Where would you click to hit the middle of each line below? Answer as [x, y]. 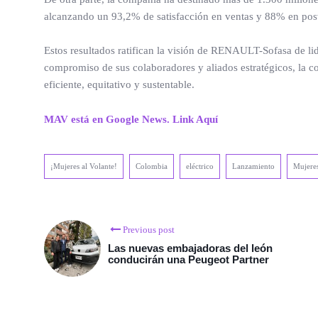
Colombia [152, 166]
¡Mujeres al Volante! [84, 166]
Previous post [149, 229]
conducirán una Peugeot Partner [188, 259]
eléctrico [200, 166]
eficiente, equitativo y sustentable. [119, 84]
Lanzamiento [253, 166]
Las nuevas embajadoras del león [190, 248]
